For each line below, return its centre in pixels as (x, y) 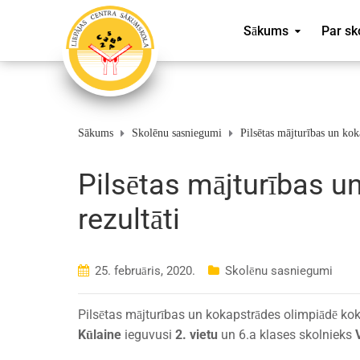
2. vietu (196, 334)
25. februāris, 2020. (145, 271)
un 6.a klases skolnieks (286, 334)
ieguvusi (148, 334)
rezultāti (129, 219)
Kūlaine (100, 334)
